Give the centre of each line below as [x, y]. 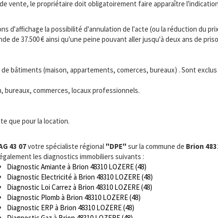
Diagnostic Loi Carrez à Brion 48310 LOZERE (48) [80, 187]
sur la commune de [156, 146]
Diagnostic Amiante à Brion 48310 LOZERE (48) [77, 166]
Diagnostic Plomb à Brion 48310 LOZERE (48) [74, 197]
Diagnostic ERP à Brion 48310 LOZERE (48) [71, 207]
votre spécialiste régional [66, 146]
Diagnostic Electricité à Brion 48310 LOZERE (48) [80, 177]
